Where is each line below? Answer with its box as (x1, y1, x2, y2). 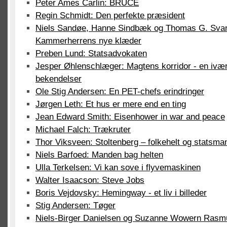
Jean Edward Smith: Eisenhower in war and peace (35, 112, 225, 122)
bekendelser (35, 74, 82, 84)
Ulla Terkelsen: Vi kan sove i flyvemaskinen (35, 163, 201, 172)
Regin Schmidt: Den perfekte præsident (35, 11, 185, 20)
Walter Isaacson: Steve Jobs (35, 175, 144, 185)
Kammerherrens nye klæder (35, 36, 141, 46)
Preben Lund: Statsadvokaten (35, 49, 147, 58)
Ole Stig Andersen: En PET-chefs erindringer (35, 87, 204, 96)
